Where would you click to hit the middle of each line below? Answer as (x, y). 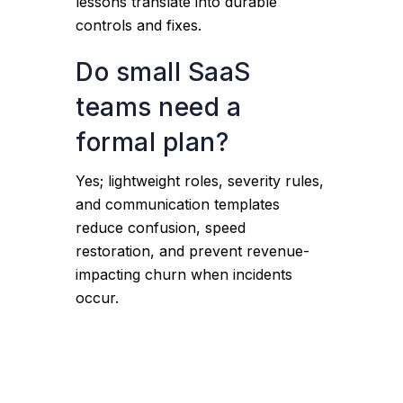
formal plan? (152, 142)
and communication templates (178, 204)
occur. (98, 298)
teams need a (159, 107)
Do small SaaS (163, 72)
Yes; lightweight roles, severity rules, (200, 181)
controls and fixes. (139, 25)
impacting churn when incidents (184, 274)
